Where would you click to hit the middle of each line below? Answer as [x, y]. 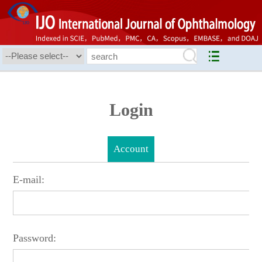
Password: [35, 238]
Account [131, 149]
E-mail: [29, 180]
